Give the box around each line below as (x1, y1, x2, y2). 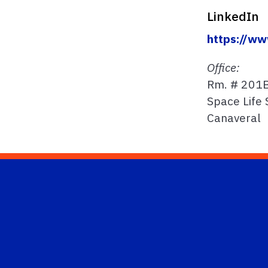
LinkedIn (206, 8, 259, 25)
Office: (206, 59, 240, 75)
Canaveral (206, 109, 261, 125)
